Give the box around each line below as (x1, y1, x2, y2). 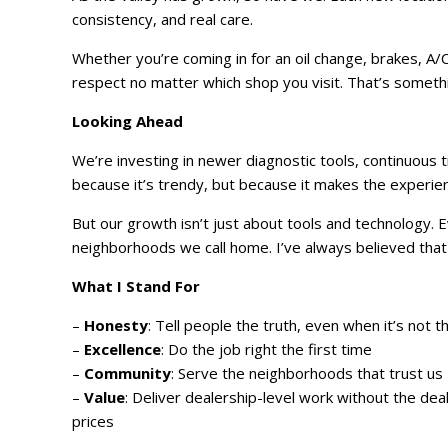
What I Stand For (72, 276, 200, 297)
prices (72, 411, 114, 432)
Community (84, 363, 171, 384)
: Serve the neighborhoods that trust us (171, 363, 443, 384)
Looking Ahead (72, 111, 183, 132)
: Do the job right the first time (161, 339, 372, 360)
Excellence (84, 339, 161, 360)
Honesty (84, 315, 148, 336)
